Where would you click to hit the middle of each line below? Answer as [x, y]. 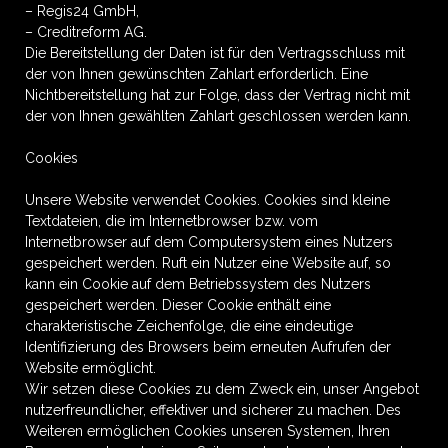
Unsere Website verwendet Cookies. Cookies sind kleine [207, 200]
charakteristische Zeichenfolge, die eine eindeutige [189, 326]
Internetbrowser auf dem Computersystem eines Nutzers [209, 242]
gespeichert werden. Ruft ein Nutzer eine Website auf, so [208, 263]
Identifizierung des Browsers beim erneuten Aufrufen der [208, 347]
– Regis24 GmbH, [82, 11]
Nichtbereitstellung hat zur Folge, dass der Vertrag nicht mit [217, 95]
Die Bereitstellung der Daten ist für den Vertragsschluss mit [215, 53]
